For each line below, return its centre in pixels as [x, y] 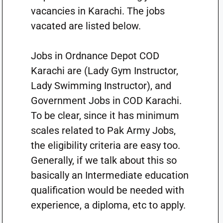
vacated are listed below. [87, 26]
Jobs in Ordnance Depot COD [95, 56]
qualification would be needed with [107, 190]
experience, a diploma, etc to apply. [109, 205]
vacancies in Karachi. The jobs [98, 11]
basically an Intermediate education [110, 175]
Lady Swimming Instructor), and [101, 86]
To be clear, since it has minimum [105, 115]
